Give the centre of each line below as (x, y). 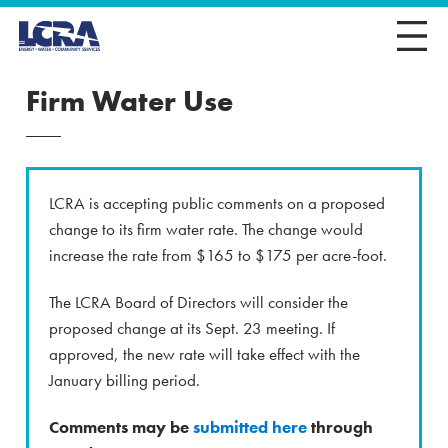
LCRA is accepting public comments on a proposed (217, 203)
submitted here (250, 427)
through (340, 427)
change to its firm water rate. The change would (206, 229)
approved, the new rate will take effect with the (204, 354)
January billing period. (124, 380)
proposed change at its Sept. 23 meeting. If (192, 328)
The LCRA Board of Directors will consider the (198, 302)
